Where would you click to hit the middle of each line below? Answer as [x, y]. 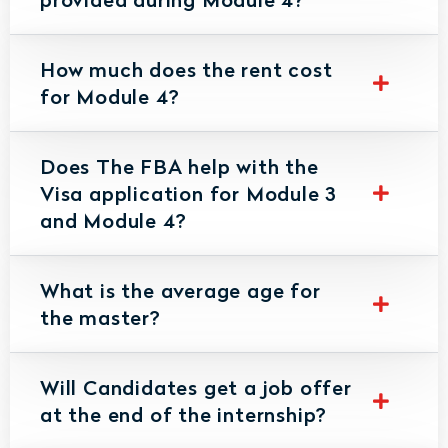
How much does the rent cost [186, 68]
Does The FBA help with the [179, 165]
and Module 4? [113, 219]
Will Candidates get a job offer [196, 386]
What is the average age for [180, 289]
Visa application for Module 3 [189, 192]
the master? [100, 316]
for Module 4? [110, 95]
